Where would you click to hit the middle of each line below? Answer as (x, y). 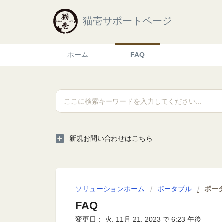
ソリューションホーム (111, 189)
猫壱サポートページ (127, 21)
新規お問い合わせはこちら (111, 138)
